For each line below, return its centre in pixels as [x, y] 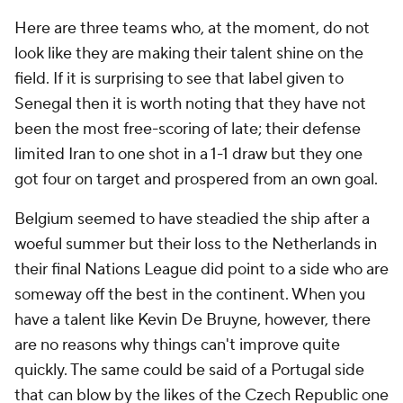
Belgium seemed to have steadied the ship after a [192, 219]
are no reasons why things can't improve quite [177, 345]
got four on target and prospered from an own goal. [196, 179]
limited [41, 154]
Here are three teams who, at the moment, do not [192, 28]
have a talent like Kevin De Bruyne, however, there [193, 320]
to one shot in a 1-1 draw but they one [229, 154]
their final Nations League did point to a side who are [201, 269]
